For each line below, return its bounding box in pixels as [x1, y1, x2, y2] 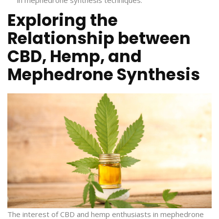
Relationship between [7, 26, 191, 50]
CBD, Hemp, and [7, 44, 142, 68]
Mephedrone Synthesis [7, 63, 200, 86]
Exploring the [7, 8, 118, 32]
